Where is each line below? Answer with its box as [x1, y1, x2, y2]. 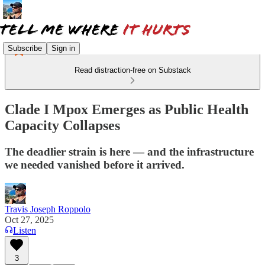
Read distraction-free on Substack [74, 66, 191, 75]
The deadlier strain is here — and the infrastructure [5, 145, 254, 158]
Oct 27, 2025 [5, 214, 54, 225]
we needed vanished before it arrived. [5, 158, 185, 171]
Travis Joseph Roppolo [5, 203, 91, 214]
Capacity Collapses [5, 117, 120, 133]
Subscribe [8, 43, 42, 53]
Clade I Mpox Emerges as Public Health [5, 101, 248, 117]
